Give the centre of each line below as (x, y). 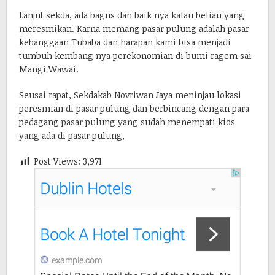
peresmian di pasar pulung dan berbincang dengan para (134, 108)
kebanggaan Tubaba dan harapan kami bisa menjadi (125, 42)
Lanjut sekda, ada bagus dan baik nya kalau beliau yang (132, 15)
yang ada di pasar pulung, (72, 135)
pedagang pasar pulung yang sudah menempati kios (127, 122)
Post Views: (57, 161)
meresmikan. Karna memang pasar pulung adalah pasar (134, 28)
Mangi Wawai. (49, 69)
